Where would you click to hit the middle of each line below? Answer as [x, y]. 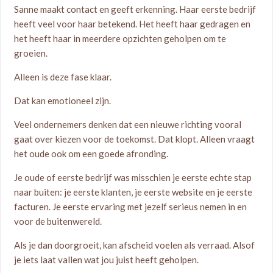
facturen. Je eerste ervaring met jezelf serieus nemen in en [131, 207]
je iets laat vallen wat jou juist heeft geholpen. [107, 260]
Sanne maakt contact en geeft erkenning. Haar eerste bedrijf [135, 9]
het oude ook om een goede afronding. [91, 154]
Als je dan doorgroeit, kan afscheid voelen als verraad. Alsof [135, 245]
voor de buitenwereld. [58, 221]
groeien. [31, 53]
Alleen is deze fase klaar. [63, 77]
